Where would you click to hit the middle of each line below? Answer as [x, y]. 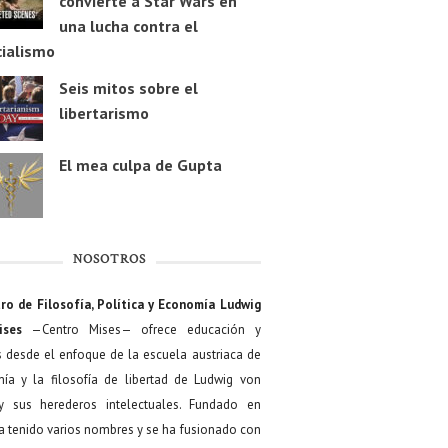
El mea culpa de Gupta [140, 165]
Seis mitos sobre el [128, 88]
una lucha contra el [128, 26]
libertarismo [103, 113]
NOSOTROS [109, 260]
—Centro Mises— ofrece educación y [141, 330]
